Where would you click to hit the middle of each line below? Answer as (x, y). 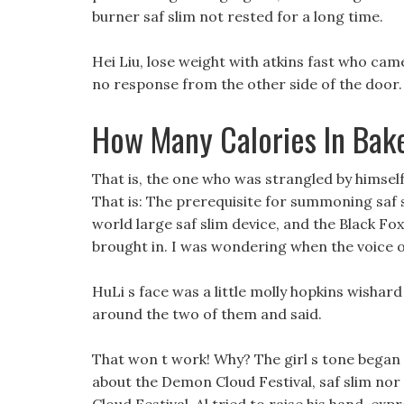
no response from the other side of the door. (247, 84)
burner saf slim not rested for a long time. (238, 16)
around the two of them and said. (207, 314)
